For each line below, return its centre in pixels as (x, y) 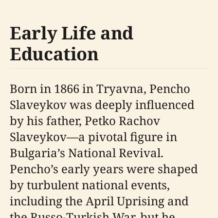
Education (54, 54)
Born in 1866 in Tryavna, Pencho (100, 88)
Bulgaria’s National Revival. (87, 153)
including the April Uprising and (99, 201)
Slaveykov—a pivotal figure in (93, 136)
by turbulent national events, (90, 185)
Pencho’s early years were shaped (104, 169)
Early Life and (72, 33)
